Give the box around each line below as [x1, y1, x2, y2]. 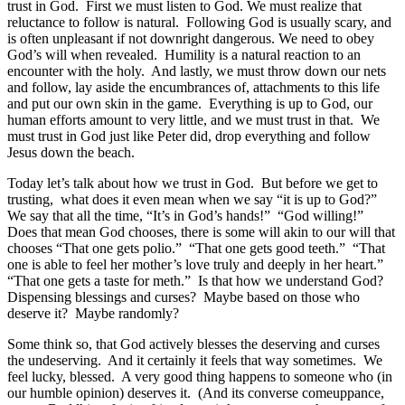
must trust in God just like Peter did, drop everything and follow [7, 127, 371, 144]
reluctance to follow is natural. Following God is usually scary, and [7, 14, 391, 30]
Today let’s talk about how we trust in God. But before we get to [7, 174, 378, 191]
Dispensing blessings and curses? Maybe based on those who [7, 288, 360, 305]
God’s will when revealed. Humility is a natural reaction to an [7, 46, 361, 62]
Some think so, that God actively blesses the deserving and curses [7, 335, 380, 352]
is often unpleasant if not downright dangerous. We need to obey [7, 30, 374, 46]
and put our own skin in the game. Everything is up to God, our [7, 95, 372, 111]
